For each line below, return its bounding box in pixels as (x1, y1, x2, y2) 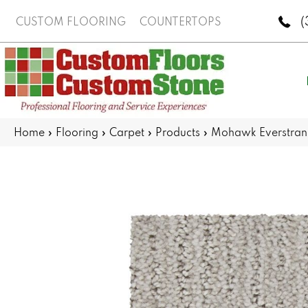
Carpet (109, 125, 144, 139)
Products (155, 125, 200, 139)
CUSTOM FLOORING (15, 14, 126, 28)
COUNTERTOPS (139, 14, 221, 28)
